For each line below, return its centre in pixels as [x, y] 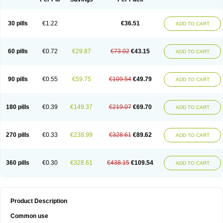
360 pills [18, 163]
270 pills [18, 135]
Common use [29, 216]
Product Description [39, 201]
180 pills [18, 107]
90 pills [18, 79]
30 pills [18, 23]
